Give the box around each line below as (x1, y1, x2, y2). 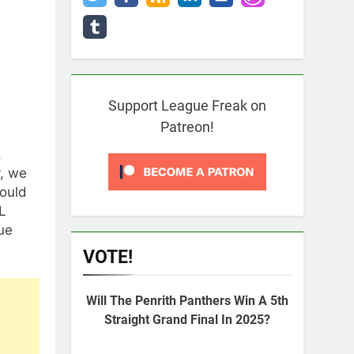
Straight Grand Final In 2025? (104, 312, 270, 327)
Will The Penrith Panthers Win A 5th (86, 293, 288, 308)
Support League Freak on (108, 97, 266, 114)
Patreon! (160, 119, 214, 135)
